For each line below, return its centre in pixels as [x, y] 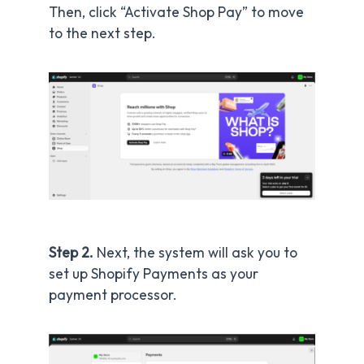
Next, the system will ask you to [197, 253]
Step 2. [73, 253]
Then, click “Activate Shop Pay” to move [176, 13]
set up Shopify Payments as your [154, 274]
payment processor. [115, 295]
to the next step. [102, 34]
